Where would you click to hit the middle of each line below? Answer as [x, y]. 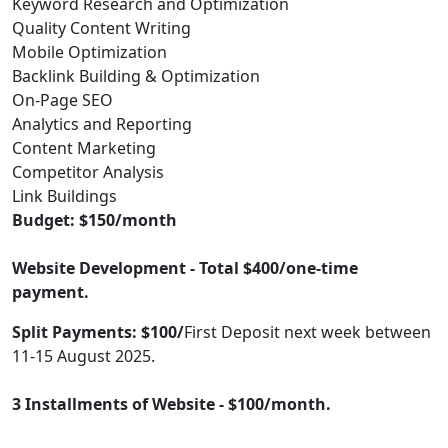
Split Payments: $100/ [98, 332]
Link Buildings [64, 196]
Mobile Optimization [89, 52]
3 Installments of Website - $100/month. [173, 404]
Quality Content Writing [101, 28]
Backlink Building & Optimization [136, 76]
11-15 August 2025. [85, 356]
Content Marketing [84, 148]
